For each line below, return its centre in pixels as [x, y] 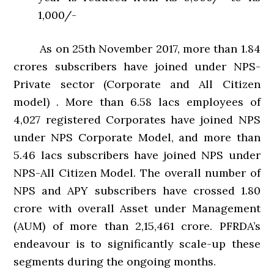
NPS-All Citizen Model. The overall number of [137, 173]
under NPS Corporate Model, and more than [137, 137]
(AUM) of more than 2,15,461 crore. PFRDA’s [137, 226]
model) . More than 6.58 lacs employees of [137, 102]
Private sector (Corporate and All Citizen [137, 84]
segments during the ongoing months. [115, 261]
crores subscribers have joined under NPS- [137, 66]
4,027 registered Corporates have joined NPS [137, 120]
